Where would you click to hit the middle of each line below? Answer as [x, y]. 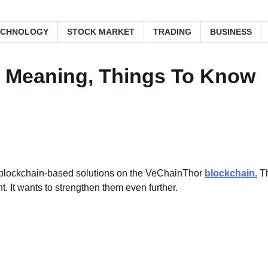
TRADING [172, 32]
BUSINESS [231, 32]
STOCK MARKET [101, 32]
